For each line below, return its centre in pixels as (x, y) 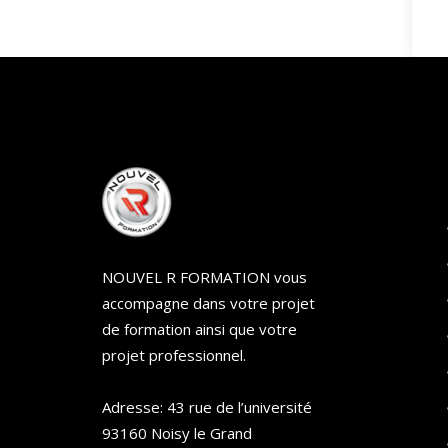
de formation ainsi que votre (199, 328)
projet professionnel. (174, 354)
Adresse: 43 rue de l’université (207, 406)
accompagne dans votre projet (208, 302)
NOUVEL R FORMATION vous (204, 276)
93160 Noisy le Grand (177, 432)
